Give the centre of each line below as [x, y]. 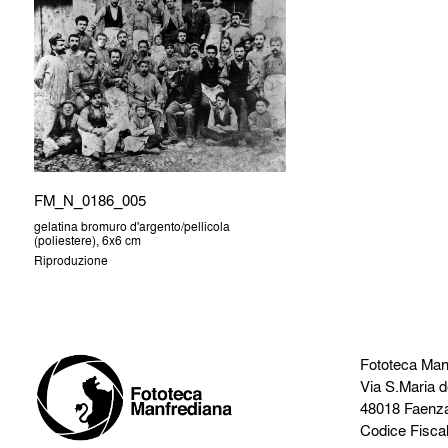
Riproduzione [70, 259]
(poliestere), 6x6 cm [87, 239]
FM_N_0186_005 [89, 200]
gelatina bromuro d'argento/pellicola [131, 225]
